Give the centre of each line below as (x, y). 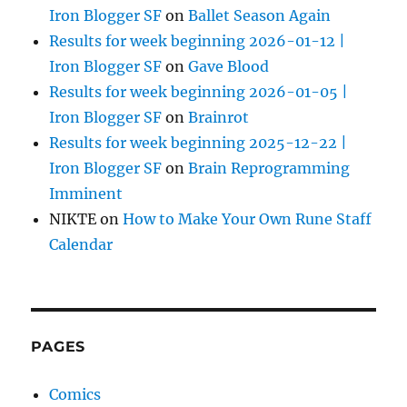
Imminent (86, 194)
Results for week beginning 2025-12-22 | (199, 143)
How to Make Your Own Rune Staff (248, 219)
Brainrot (219, 118)
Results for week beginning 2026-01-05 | (199, 92)
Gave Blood (229, 67)
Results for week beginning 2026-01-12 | (198, 41)
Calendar (81, 245)
